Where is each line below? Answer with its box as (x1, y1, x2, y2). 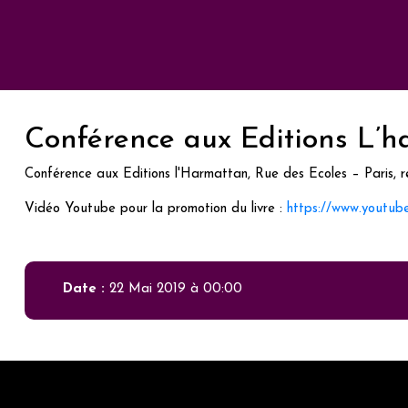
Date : (62, 282, 109, 296)
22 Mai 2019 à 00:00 (108, 282, 242, 296)
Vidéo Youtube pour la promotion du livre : (25, 202, 287, 216)
